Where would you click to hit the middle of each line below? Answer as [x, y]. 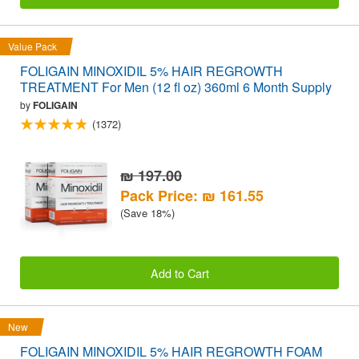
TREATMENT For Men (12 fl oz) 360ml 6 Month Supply [176, 87]
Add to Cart [179, 272]
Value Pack [32, 46]
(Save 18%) [147, 213]
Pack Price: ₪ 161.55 [192, 196]
